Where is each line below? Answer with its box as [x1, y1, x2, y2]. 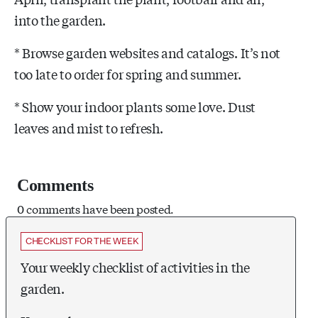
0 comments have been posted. [17, 199, 175, 216]
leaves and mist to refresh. [14, 118, 163, 137]
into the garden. [14, 10, 106, 29]
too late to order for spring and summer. [14, 64, 241, 83]
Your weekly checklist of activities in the [21, 257, 250, 276]
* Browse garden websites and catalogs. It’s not [14, 43, 280, 62]
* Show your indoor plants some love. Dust [14, 97, 256, 116]
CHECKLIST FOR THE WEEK [26, 234, 138, 247]
